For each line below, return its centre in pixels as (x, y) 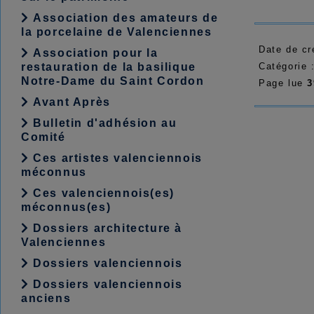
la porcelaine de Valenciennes (117, 32)
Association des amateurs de (124, 18)
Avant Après (70, 102)
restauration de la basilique (109, 67)
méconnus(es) (66, 207)
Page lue (283, 83)
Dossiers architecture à (106, 228)
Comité (43, 137)
